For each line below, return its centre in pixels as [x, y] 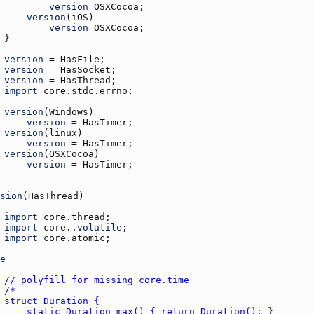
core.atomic [74, 238]
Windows [69, 111]
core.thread [74, 217]
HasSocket [86, 69]
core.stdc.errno [86, 90]
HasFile [80, 59]
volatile [100, 227]
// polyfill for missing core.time [97, 280]
